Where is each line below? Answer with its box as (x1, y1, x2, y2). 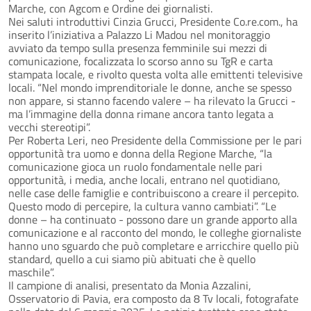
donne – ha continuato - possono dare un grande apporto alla (8, 211, 297, 228)
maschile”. (8, 264, 54, 281)
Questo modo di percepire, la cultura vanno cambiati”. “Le (8, 198, 276, 215)
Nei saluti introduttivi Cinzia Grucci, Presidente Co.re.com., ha (8, 13, 298, 31)
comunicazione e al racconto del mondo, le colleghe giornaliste (8, 224, 301, 242)
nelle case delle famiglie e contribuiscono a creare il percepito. (8, 185, 299, 202)
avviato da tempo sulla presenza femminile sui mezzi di (8, 40, 267, 57)
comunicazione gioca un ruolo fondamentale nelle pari (8, 158, 262, 176)
